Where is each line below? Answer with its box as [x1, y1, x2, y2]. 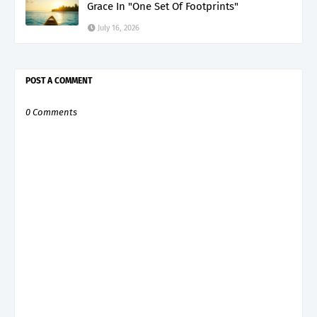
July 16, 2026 [98, 23, 139, 33]
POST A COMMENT [25, 75, 92, 86]
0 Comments [25, 106, 77, 117]
